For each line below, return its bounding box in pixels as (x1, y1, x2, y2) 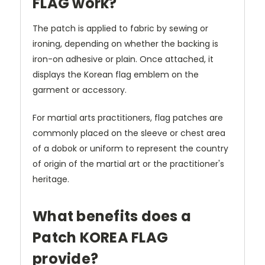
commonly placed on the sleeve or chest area (33, 127, 225, 139)
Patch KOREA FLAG (33, 227, 168, 247)
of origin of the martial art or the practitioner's (33, 157, 224, 170)
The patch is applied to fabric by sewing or (33, 22, 208, 34)
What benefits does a (33, 206, 191, 226)
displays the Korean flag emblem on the (33, 68, 199, 80)
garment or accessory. (33, 83, 127, 96)
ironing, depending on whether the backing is (33, 37, 218, 50)
